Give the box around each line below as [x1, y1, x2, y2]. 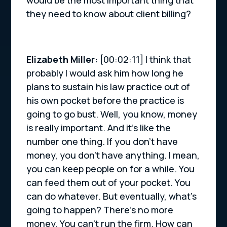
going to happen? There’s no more [26, 204, 174, 216]
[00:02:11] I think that [100, 53, 192, 66]
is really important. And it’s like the [26, 122, 171, 134]
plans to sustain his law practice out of [26, 81, 191, 93]
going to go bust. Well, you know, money [26, 108, 198, 121]
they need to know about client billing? [26, 8, 192, 20]
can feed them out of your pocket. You [26, 176, 191, 189]
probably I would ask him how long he [26, 67, 184, 80]
